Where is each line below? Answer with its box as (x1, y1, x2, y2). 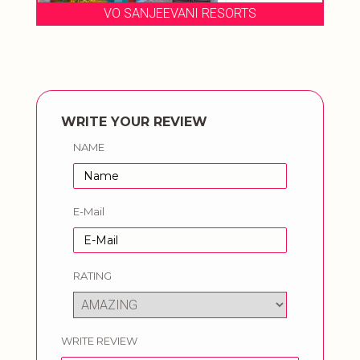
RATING (73, 269, 112, 283)
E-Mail (73, 205, 104, 219)
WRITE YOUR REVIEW (61, 114, 207, 130)
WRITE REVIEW (61, 334, 137, 348)
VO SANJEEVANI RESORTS (104, 6, 256, 22)
